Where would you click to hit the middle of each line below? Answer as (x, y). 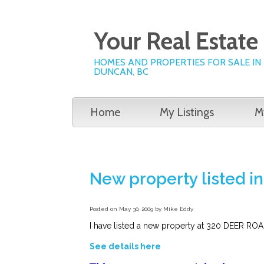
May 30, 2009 (136, 209)
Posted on (104, 209)
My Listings (187, 112)
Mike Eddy (178, 209)
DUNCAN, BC (121, 72)
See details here (125, 246)
